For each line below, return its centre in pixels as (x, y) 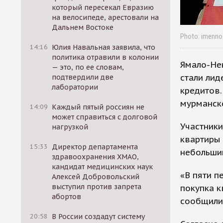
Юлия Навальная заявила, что (104, 47)
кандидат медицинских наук (103, 167)
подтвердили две (83, 77)
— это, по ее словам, (88, 67)
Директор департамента (95, 147)
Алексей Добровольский (96, 177)
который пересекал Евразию (103, 7)
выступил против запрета (97, 187)
